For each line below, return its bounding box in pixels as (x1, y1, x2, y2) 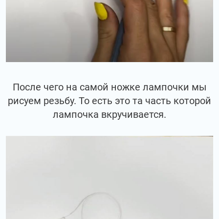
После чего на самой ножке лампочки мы (12, 81, 207, 93)
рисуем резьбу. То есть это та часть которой (8, 95, 211, 107)
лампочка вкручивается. (53, 109, 166, 121)
